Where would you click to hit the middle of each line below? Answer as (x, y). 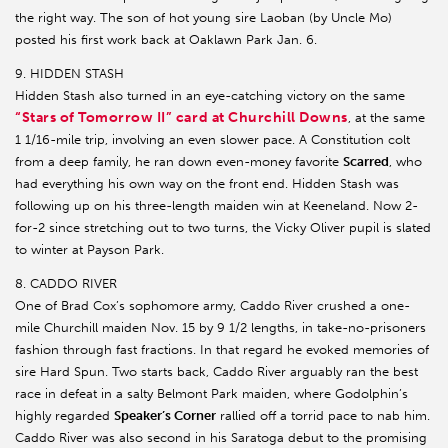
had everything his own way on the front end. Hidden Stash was (207, 184)
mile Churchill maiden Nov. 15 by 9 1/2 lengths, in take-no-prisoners (220, 328)
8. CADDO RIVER (66, 284)
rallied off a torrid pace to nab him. (323, 416)
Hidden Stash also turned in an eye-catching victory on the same (210, 96)
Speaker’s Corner (165, 416)
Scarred (366, 162)
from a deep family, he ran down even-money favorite (179, 162)
